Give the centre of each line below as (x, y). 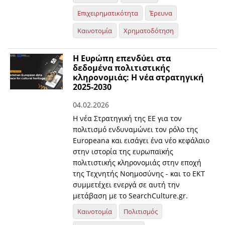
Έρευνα (161, 13)
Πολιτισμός (141, 212)
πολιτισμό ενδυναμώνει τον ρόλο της (136, 130)
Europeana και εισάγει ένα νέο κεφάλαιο (141, 141)
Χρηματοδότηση (149, 31)
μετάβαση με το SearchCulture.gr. (131, 196)
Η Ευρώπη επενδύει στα (122, 59)
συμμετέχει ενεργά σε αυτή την (127, 185)
